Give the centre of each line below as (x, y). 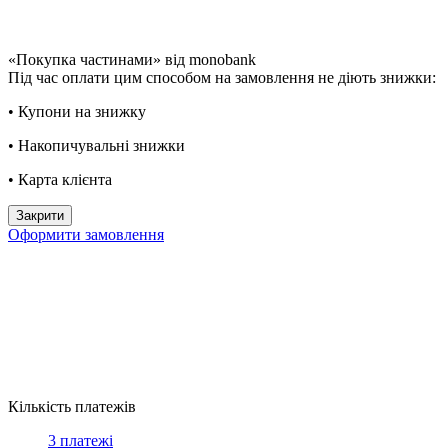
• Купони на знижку (77, 111)
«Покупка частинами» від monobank (132, 59)
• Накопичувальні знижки (96, 145)
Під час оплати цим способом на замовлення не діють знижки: (222, 77)
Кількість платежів (72, 406)
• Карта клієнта (60, 179)
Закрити (40, 215)
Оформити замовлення (86, 234)
